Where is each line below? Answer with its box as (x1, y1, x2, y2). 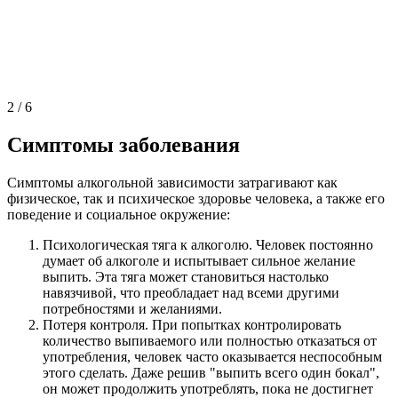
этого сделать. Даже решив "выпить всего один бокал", (43, 364, 379, 380)
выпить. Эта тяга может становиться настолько (43, 268, 329, 284)
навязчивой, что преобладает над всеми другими (43, 284, 339, 300)
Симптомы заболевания (7, 132, 240, 156)
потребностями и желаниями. (43, 300, 222, 316)
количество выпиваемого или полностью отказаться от (43, 332, 377, 348)
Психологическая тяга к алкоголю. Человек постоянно (43, 236, 373, 252)
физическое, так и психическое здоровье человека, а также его (7, 190, 385, 206)
